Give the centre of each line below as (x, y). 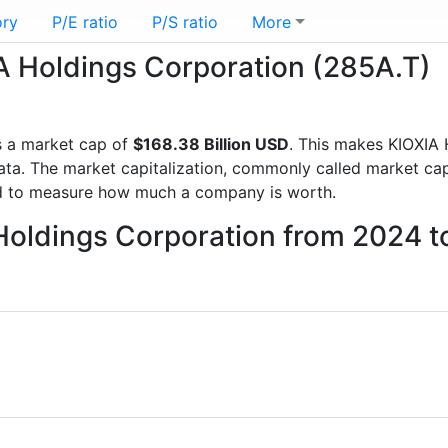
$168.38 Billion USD (211, 144)
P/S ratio (185, 22)
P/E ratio (85, 22)
